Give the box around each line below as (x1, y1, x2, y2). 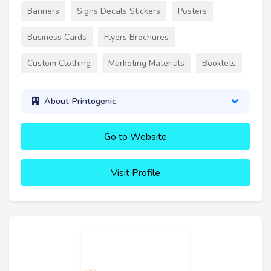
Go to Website (104, 129, 167, 143)
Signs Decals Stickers (77, 5, 160, 17)
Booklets (202, 57, 236, 69)
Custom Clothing (27, 57, 91, 69)
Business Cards (27, 31, 87, 43)
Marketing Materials (108, 57, 184, 69)
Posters (178, 5, 207, 17)
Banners (27, 5, 59, 17)
